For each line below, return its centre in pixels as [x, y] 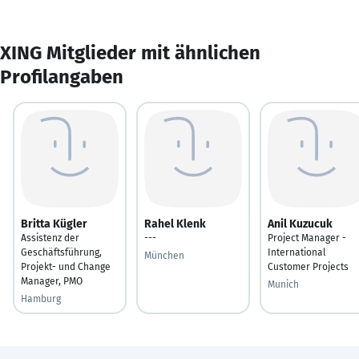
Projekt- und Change [66, 266]
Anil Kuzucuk [300, 224]
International [297, 252]
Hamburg [41, 298]
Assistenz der [50, 238]
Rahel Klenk [175, 224]
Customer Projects [308, 266]
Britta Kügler [54, 224]
